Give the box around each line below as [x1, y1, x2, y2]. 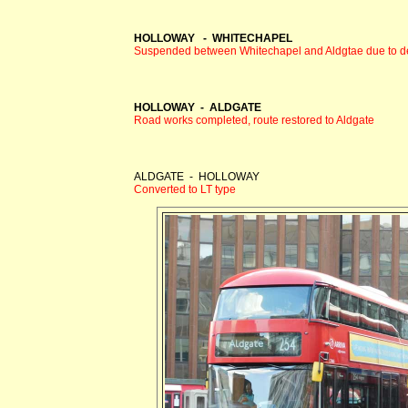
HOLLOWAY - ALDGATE [134, 100, 261, 114]
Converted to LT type [134, 182, 236, 196]
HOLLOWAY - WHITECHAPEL [134, 31, 292, 45]
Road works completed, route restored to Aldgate [134, 113, 374, 127]
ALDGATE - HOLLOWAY [134, 169, 260, 183]
